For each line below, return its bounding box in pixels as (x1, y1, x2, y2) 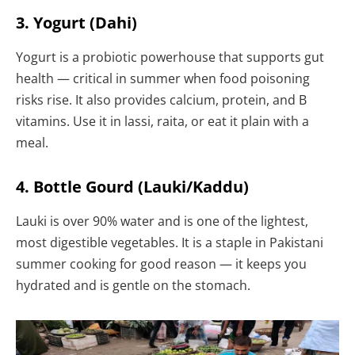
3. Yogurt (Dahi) (16, 12, 137, 34)
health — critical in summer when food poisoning (16, 70, 310, 88)
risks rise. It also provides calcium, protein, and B (16, 91, 307, 109)
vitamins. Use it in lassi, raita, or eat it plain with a (16, 113, 309, 131)
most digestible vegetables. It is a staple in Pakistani (16, 234, 323, 252)
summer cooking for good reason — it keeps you (16, 255, 307, 273)
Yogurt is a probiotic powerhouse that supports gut (16, 48, 324, 67)
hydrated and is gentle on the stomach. (16, 277, 250, 295)
